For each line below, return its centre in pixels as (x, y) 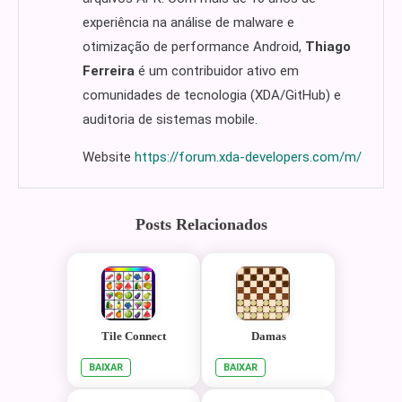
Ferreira (109, 71)
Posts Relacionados (201, 224)
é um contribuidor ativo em (217, 71)
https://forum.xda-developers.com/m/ (249, 157)
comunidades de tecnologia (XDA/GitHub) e (212, 95)
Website (107, 157)
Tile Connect (134, 336)
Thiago (328, 47)
